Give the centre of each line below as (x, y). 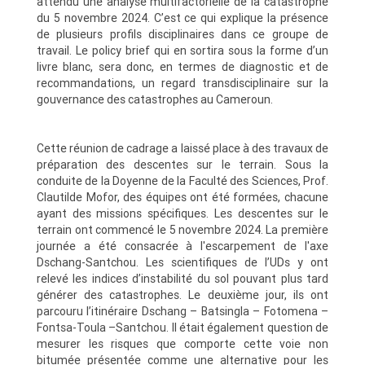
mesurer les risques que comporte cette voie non (182, 344)
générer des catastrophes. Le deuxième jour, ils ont (182, 295)
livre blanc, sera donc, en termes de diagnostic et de (182, 67)
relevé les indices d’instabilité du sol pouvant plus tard (182, 279)
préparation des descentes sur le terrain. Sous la (182, 165)
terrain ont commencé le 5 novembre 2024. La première (182, 230)
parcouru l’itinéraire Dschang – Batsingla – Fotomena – (182, 312)
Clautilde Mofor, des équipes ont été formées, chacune (182, 198)
